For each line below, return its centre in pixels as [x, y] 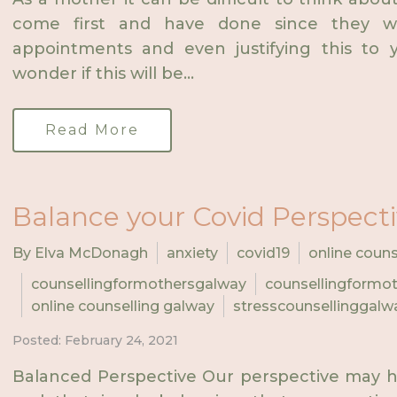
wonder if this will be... [103, 74]
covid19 [263, 253]
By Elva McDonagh [80, 253]
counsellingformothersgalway [139, 284]
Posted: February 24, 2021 [95, 340]
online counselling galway [123, 306]
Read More [92, 130]
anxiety [192, 253]
